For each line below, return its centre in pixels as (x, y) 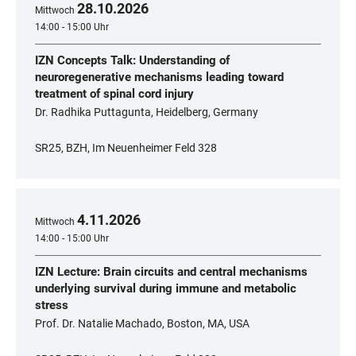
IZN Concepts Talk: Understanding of (132, 60)
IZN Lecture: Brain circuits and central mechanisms (171, 272)
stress (52, 305)
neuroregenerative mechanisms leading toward (159, 77)
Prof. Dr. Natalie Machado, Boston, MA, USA (142, 323)
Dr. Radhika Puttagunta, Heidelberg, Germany (147, 112)
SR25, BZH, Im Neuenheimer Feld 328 (126, 148)
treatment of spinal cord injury (114, 94)
